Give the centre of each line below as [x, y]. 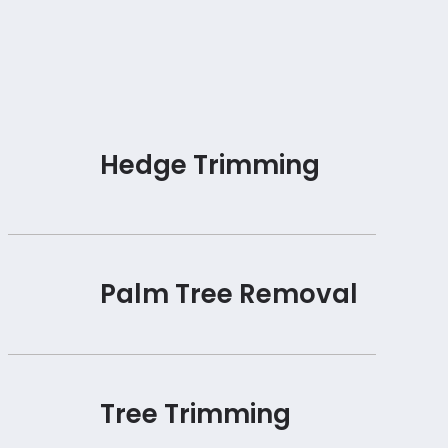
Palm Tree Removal [228, 294]
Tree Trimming [195, 413]
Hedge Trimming [209, 164]
